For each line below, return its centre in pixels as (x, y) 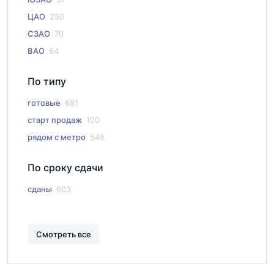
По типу (47, 81)
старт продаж (56, 120)
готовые (45, 103)
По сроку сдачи (65, 168)
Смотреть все (64, 234)
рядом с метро (57, 137)
